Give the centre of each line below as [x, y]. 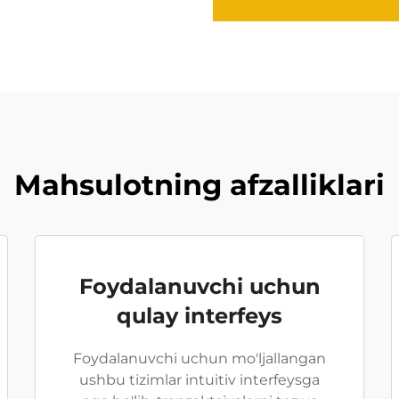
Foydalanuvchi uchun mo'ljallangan [199, 358]
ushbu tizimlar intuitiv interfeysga [199, 380]
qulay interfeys [199, 316]
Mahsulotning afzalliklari [199, 185]
